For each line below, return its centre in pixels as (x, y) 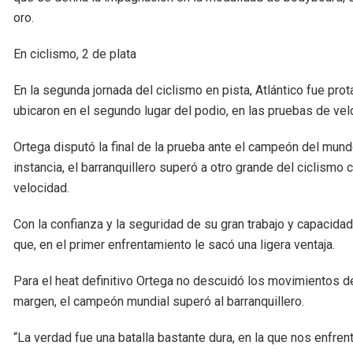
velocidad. (41, 188)
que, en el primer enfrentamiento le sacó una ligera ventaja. (174, 245)
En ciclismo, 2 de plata (75, 54)
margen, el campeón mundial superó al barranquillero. (159, 302)
